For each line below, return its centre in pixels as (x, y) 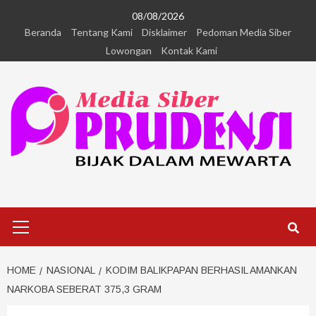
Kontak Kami (189, 50)
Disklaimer (164, 32)
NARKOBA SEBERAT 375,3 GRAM (84, 290)
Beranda (43, 32)
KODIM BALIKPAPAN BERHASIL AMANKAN (201, 271)
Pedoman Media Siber (244, 32)
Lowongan (129, 50)
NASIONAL (71, 271)
